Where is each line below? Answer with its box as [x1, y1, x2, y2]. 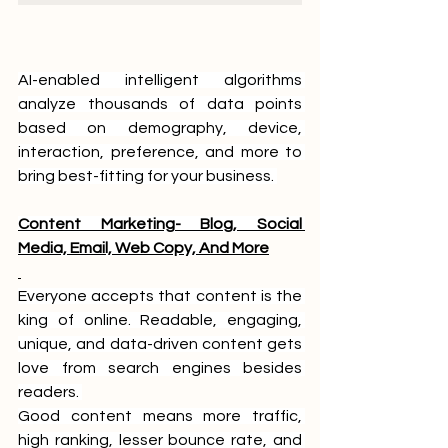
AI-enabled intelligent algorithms [18, 71, 302, 88]
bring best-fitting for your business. [18, 167, 277, 184]
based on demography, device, [18, 119, 302, 136]
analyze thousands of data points [18, 95, 302, 112]
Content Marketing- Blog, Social [18, 215, 302, 232]
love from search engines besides [18, 359, 302, 376]
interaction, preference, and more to [18, 143, 302, 160]
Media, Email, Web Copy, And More [18, 239, 269, 256]
